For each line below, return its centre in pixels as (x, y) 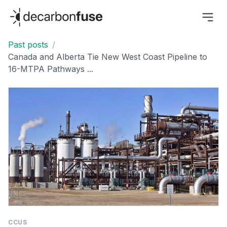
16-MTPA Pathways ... (51, 69)
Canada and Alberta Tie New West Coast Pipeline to (108, 57)
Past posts (28, 45)
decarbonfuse (34, 12)
